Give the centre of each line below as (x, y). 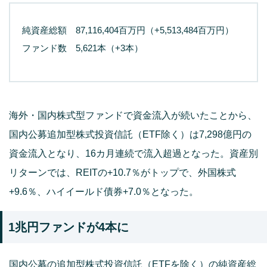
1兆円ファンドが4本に (69, 227)
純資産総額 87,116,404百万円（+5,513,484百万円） (128, 30)
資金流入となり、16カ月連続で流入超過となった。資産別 (133, 153)
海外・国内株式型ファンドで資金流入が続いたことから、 (133, 115)
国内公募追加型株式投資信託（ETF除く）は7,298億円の (130, 134)
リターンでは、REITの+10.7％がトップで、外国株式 (122, 172)
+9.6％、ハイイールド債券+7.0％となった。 (104, 191)
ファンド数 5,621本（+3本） (83, 48)
